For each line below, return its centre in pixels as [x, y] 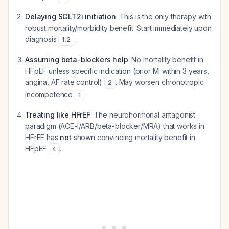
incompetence [50, 94]
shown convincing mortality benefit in [133, 137]
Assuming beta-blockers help [77, 60]
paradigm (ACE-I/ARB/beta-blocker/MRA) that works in [115, 126]
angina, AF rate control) [65, 82]
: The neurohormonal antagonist [143, 115]
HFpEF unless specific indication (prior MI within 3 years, [117, 71]
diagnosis [42, 39]
